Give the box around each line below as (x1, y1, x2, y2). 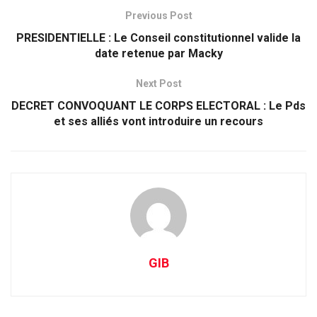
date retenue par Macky (94, 47, 223, 60)
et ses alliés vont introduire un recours (54, 115, 263, 128)
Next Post (135, 78, 182, 89)
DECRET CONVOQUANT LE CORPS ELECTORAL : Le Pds (11, 99, 306, 113)
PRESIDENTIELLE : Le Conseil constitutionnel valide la (16, 31, 301, 45)
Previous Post (125, 10, 192, 21)
